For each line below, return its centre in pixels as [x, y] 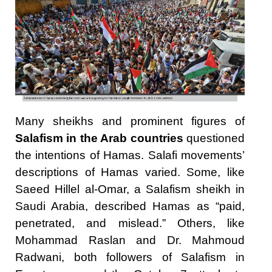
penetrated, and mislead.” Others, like [130, 223]
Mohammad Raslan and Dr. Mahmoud [130, 240]
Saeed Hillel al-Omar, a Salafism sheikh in [130, 189]
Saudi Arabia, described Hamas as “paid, [130, 206]
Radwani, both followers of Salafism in [130, 257]
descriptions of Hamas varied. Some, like [130, 172]
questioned [214, 138]
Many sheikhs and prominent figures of [130, 121]
